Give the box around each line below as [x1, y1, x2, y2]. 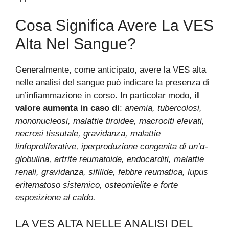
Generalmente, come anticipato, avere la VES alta [15, 65, 206, 75]
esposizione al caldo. [15, 193, 96, 202]
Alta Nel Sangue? [15, 35, 136, 52]
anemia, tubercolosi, [125, 103, 202, 113]
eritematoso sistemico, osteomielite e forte [15, 180, 178, 190]
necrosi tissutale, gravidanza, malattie [15, 129, 161, 139]
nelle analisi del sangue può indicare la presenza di [15, 78, 210, 87]
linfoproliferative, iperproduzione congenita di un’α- [15, 142, 208, 151]
